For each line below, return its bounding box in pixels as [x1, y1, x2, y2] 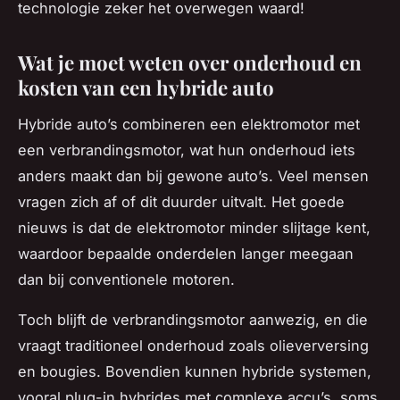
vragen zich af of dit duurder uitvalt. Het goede [18, 192, 345, 211]
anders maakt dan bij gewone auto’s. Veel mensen [18, 166, 369, 185]
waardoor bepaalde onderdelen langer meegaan [18, 244, 354, 262]
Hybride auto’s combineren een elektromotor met [18, 114, 360, 133]
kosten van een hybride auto [18, 73, 274, 101]
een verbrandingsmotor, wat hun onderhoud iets [18, 140, 355, 159]
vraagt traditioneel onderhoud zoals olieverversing [18, 336, 369, 354]
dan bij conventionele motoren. [18, 270, 235, 288]
